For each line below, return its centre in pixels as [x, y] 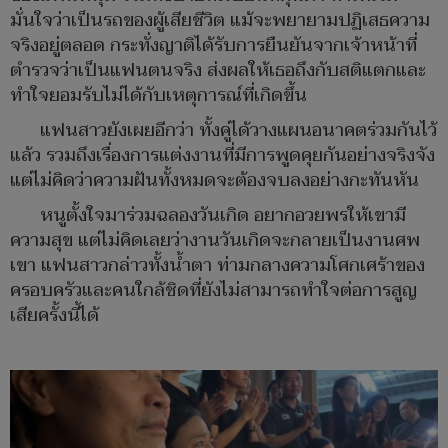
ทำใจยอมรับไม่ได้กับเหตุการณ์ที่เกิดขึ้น [158, 96]
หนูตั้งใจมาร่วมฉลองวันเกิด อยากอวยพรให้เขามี [223, 216]
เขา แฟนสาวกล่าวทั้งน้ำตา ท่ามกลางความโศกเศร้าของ [217, 266]
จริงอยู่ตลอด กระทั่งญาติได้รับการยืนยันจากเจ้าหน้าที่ [213, 46]
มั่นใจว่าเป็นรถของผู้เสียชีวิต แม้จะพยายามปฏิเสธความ [220, 21]
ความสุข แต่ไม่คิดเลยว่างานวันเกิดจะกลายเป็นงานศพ [215, 241]
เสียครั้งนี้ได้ [54, 316]
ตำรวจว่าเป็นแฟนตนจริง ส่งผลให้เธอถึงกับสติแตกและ [218, 71]
